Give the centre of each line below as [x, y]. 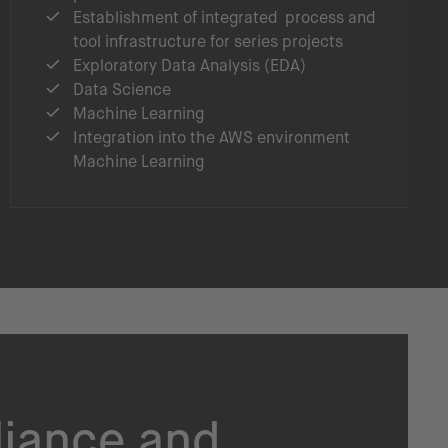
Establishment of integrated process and [224, 17]
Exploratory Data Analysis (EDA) [189, 65]
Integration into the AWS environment [211, 137]
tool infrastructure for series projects [208, 41]
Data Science [122, 89]
